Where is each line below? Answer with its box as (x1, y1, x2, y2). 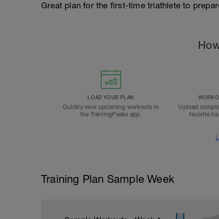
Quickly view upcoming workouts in (63, 104, 159, 110)
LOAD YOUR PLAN (88, 94, 134, 100)
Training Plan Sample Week (41, 173, 174, 185)
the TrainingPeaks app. (80, 111, 142, 118)
